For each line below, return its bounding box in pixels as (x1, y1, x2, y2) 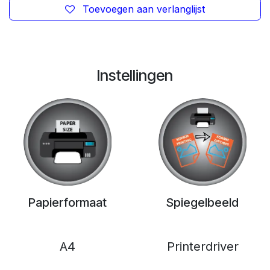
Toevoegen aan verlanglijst (83, 2, 205, 15)
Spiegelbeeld (166, 195, 239, 210)
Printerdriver (166, 239, 239, 254)
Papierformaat (28, 195, 107, 210)
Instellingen (97, 66, 173, 84)
